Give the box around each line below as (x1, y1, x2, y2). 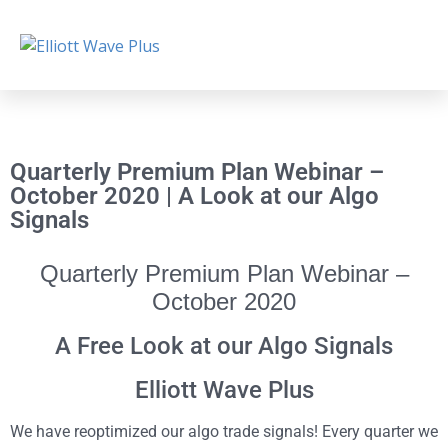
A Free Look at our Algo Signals (55, 332, 393, 360)
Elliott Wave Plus (134, 376, 314, 404)
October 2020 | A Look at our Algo (10, 182, 379, 210)
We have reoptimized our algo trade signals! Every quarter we (10, 422, 438, 441)
